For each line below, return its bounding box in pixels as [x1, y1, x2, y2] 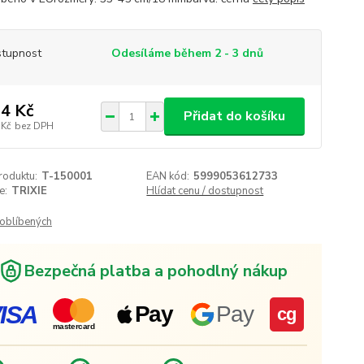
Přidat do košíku [183, 107, 285, 125]
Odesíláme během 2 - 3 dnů [110, 45, 263, 61]
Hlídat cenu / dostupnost [146, 184, 264, 198]
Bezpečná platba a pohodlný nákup [23, 259, 288, 282]
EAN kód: [146, 169, 190, 184]
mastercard [52, 322, 95, 331]
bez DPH [14, 119, 54, 132]
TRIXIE [11, 184, 47, 198]
